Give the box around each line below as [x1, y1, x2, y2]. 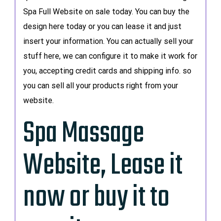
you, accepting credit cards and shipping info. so [23, 66, 191, 75]
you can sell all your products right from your [23, 80, 178, 90]
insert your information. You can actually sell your [23, 36, 193, 46]
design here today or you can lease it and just [23, 21, 182, 31]
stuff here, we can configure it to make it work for [23, 51, 197, 61]
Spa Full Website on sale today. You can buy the [23, 6, 189, 16]
